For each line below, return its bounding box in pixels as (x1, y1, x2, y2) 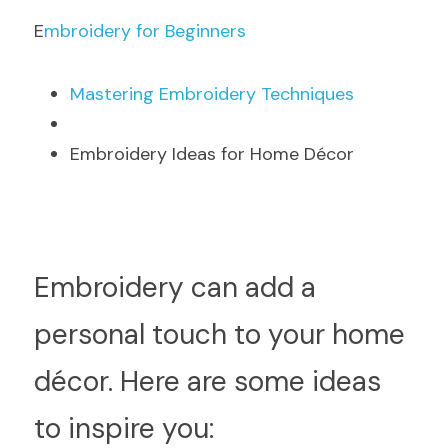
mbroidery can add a (50, 269, 316, 306)
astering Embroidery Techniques (85, 82, 354, 106)
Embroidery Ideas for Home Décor (70, 142, 354, 166)
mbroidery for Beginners (44, 19, 246, 43)
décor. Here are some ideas (34, 363, 381, 400)
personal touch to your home (34, 316, 405, 353)
